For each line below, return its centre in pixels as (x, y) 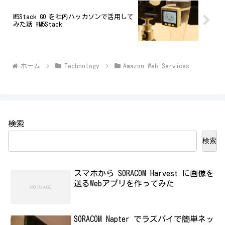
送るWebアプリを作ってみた (124, 184)
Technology (82, 66)
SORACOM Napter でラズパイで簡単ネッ (144, 219)
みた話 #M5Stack (38, 24)
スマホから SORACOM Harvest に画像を (144, 174)
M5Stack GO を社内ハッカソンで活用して (73, 17)
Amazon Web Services (156, 66)
